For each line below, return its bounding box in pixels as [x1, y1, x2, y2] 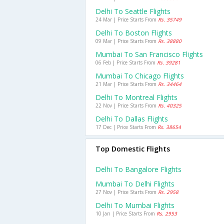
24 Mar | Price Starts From [95, 16, 158, 23]
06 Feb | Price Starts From [95, 59, 157, 66]
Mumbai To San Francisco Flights [95, 49, 203, 59]
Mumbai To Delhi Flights [95, 179, 174, 188]
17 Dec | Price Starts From [95, 123, 157, 130]
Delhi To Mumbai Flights [95, 200, 174, 210]
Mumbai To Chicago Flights [95, 71, 184, 80]
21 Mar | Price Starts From [95, 80, 158, 87]
